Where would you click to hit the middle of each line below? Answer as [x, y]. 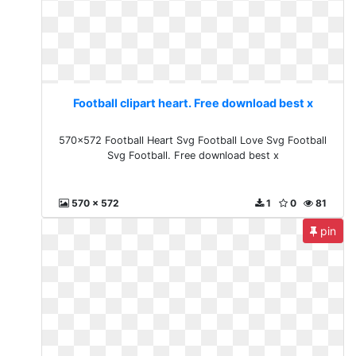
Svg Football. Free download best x [193, 155]
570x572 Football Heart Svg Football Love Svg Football [193, 140]
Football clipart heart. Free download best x [193, 103]
